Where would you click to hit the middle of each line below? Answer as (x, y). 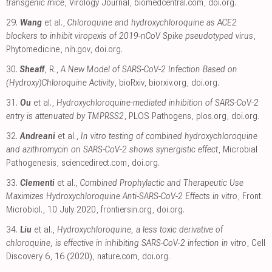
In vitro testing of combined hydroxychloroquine (169, 136)
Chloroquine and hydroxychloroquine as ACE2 (152, 22)
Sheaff (32, 69)
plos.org (211, 116)
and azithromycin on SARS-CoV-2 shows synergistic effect (112, 149)
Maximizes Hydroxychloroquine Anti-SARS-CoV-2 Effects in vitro (122, 196)
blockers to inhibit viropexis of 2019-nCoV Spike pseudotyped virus (130, 36)
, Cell (256, 243)
